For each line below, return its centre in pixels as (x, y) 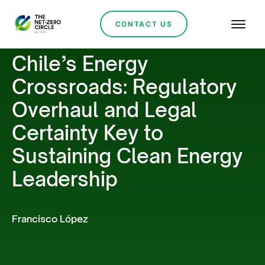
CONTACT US (144, 24)
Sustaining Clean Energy (127, 156)
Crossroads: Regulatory (124, 87)
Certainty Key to (88, 133)
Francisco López (50, 219)
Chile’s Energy (80, 64)
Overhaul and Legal (104, 110)
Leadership (65, 179)
